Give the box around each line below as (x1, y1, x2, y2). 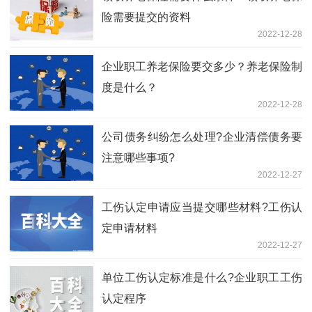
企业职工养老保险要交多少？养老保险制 (102, 61, 302, 73)
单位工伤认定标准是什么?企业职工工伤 (102, 272, 302, 284)
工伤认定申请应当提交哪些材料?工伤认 (102, 201, 302, 214)
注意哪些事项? (102, 152, 175, 164)
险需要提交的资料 (102, 11, 191, 24)
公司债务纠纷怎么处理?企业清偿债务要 (102, 131, 302, 143)
